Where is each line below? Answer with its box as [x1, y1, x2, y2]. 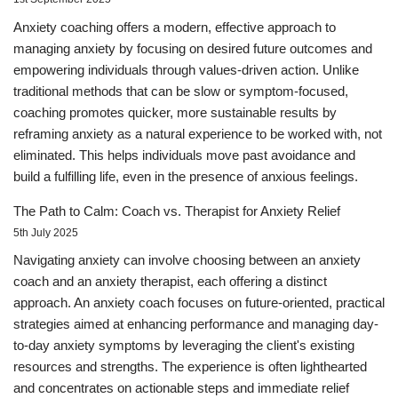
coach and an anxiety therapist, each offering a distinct [13, 274, 327, 289]
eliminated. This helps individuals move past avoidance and [13, 147, 355, 163]
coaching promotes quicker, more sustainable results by [13, 104, 337, 120]
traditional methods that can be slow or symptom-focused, [13, 83, 348, 99]
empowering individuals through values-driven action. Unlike [13, 61, 359, 77]
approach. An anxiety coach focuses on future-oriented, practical [13, 295, 385, 310]
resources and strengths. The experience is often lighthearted [13, 359, 367, 374]
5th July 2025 [13, 226, 78, 239]
